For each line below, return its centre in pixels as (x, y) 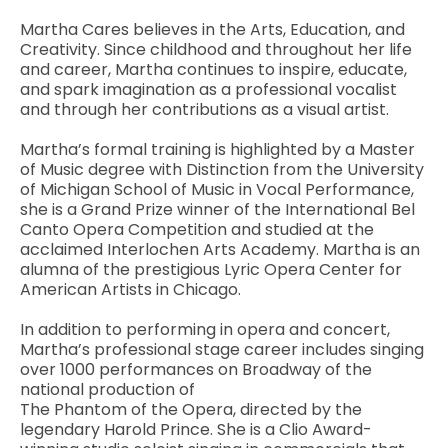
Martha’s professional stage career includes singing (222, 350)
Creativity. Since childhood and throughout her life (216, 50)
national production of (107, 390)
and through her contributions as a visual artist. (204, 110)
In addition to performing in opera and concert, (205, 330)
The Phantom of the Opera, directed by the (191, 410)
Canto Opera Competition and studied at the (197, 230)
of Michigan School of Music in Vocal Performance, (217, 190)
